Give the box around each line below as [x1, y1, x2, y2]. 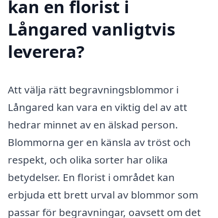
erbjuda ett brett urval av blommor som [8, 187, 198, 201]
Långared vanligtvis [8, 17, 175, 40]
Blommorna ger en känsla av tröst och [8, 135, 191, 149]
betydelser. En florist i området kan [8, 170, 175, 184]
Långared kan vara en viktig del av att [8, 100, 187, 114]
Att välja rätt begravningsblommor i [8, 82, 179, 96]
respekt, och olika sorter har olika [8, 152, 168, 166]
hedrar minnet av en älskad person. [8, 117, 178, 131]
